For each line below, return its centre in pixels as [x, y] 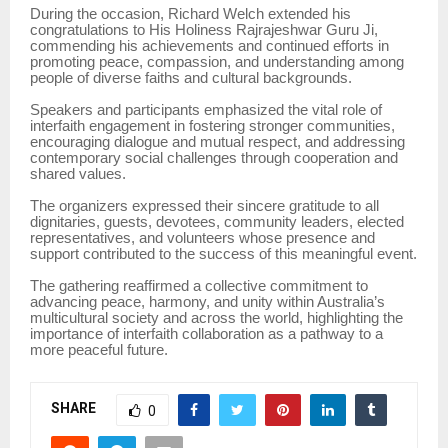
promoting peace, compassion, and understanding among [217, 61]
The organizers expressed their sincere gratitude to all [204, 205]
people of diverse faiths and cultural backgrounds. [191, 77]
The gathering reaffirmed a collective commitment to [199, 285]
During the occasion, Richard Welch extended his [190, 13]
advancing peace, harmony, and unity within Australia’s [207, 301]
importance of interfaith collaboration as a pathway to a [206, 333]
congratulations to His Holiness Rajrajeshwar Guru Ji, [204, 29]
